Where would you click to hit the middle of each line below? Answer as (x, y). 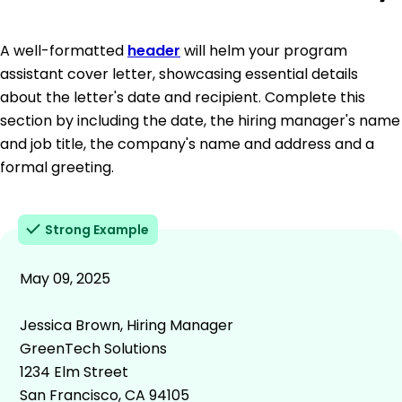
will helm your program (264, 50)
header (154, 50)
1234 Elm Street (74, 371)
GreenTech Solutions (93, 348)
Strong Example (97, 229)
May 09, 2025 (65, 278)
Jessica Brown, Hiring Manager (127, 325)
